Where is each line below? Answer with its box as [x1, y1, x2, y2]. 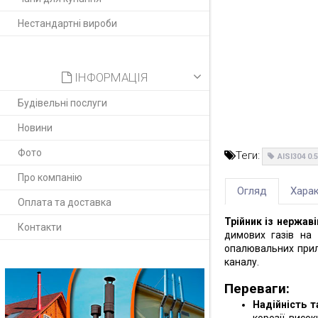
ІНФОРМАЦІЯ [71, 70, 148, 84]
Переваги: [224, 280, 290, 297]
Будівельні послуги [18, 97, 107, 109]
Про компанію [18, 171, 82, 183]
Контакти [18, 221, 62, 233]
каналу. [224, 256, 259, 268]
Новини [18, 121, 53, 133]
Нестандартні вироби [18, 17, 117, 29]
